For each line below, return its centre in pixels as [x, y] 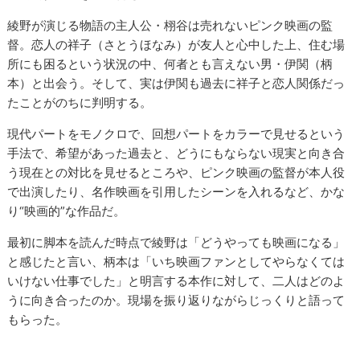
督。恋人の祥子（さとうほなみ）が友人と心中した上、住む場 [176, 45]
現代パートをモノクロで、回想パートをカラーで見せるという [176, 134]
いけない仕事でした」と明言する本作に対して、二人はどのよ [176, 281]
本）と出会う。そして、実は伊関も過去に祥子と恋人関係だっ [176, 84]
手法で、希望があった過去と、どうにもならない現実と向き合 [176, 153]
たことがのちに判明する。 [80, 103]
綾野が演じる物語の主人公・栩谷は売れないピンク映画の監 [170, 26]
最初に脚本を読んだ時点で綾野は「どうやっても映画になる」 [176, 243]
